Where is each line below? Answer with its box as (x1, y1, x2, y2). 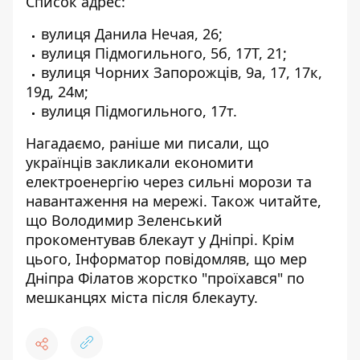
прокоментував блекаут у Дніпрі (26, 230, 254, 249)
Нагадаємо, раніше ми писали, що (26, 133, 269, 153)
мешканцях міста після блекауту (26, 288, 254, 307)
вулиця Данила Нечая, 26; (41, 24, 223, 43)
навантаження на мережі (26, 191, 203, 211)
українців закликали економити (26, 153, 254, 172)
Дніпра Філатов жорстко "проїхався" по (26, 268, 305, 288)
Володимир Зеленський (51, 211, 223, 230)
